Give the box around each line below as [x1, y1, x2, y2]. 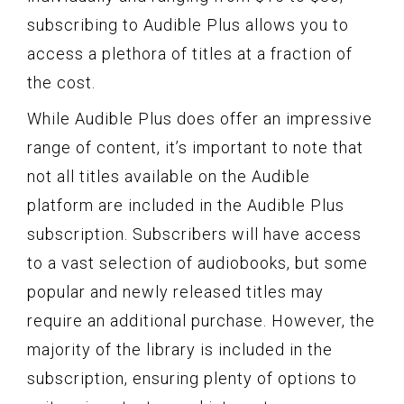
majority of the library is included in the [27, 339, 333, 359]
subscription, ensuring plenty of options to [27, 368, 357, 388]
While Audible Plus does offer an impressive [27, 108, 372, 128]
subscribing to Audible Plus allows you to [27, 14, 349, 34]
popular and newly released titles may [27, 281, 324, 301]
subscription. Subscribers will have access [27, 224, 362, 243]
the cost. [27, 72, 96, 92]
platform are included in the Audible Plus [27, 195, 344, 215]
